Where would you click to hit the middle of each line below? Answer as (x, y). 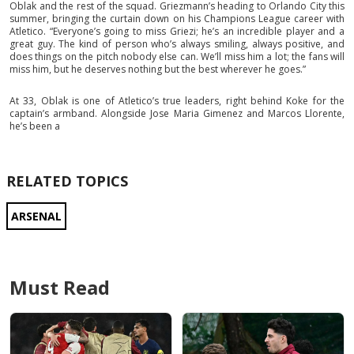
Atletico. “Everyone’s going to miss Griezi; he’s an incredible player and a (177, 32)
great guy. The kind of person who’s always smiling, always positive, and (177, 44)
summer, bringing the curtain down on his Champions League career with (177, 19)
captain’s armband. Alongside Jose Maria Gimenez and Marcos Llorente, (177, 114)
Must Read (60, 288)
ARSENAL (36, 217)
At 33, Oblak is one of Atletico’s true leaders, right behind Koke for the (177, 101)
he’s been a (35, 126)
